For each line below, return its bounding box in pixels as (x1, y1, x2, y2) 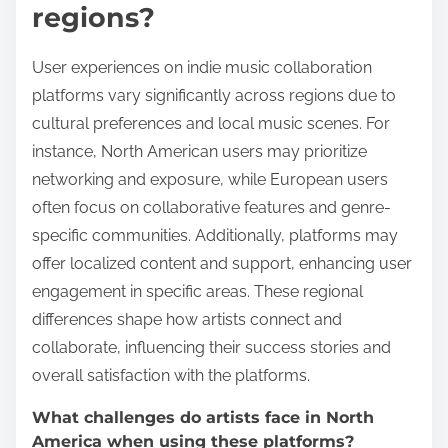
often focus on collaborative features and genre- (32, 197, 391, 217)
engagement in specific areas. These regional (32, 281, 363, 301)
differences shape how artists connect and (32, 309, 342, 329)
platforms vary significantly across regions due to (32, 85, 396, 105)
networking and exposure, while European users (32, 169, 388, 189)
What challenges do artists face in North (32, 407, 374, 427)
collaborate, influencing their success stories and (32, 337, 391, 357)
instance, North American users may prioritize (32, 141, 367, 161)
